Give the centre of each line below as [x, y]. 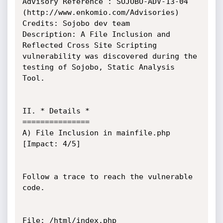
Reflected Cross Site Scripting [89, 45]
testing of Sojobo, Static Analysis [98, 67]
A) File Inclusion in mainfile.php [96, 133]
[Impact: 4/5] [51, 144]
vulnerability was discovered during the [110, 56]
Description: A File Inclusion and [96, 34]
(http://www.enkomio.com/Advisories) [101, 12]
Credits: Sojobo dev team [76, 23]
